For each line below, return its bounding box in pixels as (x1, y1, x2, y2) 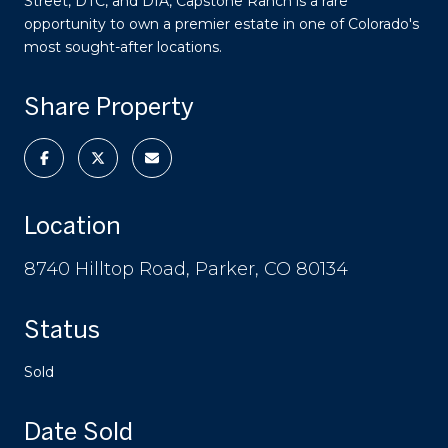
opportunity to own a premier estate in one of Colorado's (24, 14, 419, 33)
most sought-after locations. (24, 37, 222, 56)
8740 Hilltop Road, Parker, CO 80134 (24, 257, 348, 280)
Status (24, 314, 100, 343)
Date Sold (24, 416, 133, 445)
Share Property (24, 91, 194, 120)
